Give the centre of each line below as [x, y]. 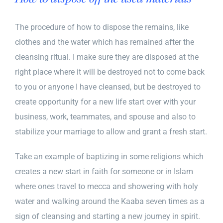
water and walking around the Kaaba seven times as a [110, 201]
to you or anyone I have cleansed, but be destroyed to [108, 87]
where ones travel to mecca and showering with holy [107, 186]
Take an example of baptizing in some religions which [109, 156]
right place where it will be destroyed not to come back [110, 72]
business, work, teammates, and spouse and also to [105, 116]
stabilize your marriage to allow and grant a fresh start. [111, 131]
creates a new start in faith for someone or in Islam [104, 171]
